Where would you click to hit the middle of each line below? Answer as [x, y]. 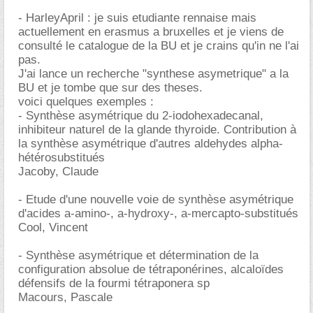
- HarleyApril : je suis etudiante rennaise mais [137, 17]
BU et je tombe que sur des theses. [110, 87]
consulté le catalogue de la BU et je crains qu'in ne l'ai [159, 45]
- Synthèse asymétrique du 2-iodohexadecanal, [141, 115]
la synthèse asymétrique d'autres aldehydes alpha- [151, 143]
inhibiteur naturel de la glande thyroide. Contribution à [157, 129]
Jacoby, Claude [58, 171]
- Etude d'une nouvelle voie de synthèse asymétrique [156, 199]
